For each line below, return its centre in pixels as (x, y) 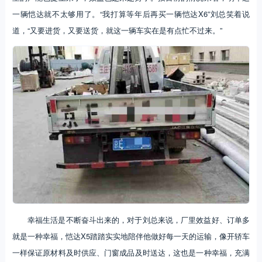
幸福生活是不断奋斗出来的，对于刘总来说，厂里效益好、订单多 (139, 220)
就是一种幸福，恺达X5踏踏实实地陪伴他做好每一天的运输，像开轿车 (131, 236)
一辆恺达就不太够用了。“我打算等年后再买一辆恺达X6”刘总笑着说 (131, 13)
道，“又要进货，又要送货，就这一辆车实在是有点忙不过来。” (117, 30)
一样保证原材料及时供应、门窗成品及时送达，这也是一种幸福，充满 (131, 253)
